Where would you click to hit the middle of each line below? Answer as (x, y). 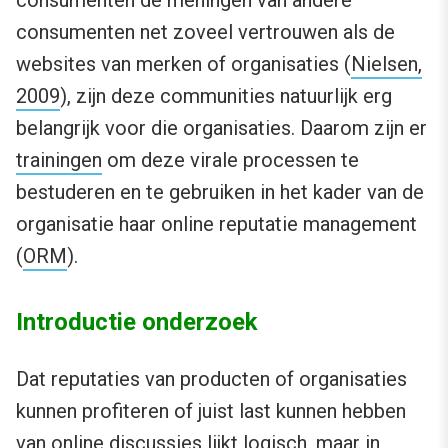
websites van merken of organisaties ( (183, 64)
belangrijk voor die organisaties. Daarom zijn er (221, 128)
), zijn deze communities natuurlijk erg (226, 96)
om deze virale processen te (230, 160)
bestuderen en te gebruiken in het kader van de (220, 192)
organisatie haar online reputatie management (216, 224)
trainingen (59, 160)
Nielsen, (386, 64)
